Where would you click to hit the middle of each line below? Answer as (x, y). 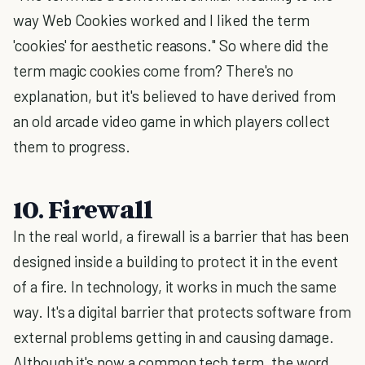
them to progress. (72, 146)
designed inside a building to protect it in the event (176, 261)
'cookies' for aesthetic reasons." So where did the (171, 45)
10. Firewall (83, 209)
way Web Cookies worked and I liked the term (161, 20)
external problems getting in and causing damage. (174, 337)
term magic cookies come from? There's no (153, 70)
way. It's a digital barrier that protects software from (182, 312)
